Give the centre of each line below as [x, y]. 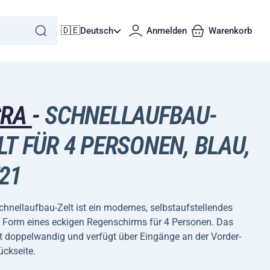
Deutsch [97, 31]
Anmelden [167, 31]
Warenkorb [230, 31]
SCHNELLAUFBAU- [128, 115]
